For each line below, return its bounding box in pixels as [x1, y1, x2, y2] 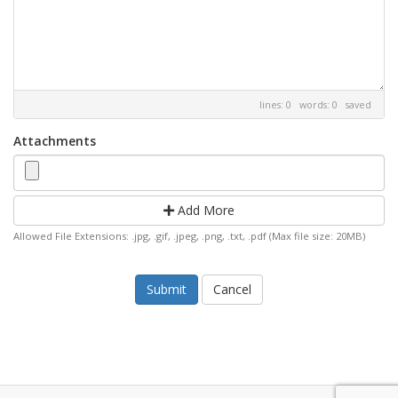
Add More [174, 202, 235, 219]
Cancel [213, 281, 251, 298]
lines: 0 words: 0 [259, 98, 346, 111]
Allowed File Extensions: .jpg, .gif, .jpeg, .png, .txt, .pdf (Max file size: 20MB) [13, 229, 365, 243]
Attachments [13, 132, 96, 149]
